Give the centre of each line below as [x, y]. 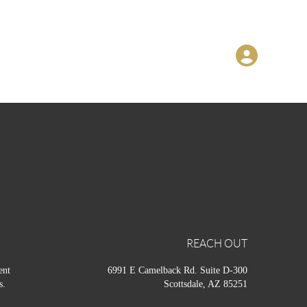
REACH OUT [217, 244]
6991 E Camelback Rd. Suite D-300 [177, 271]
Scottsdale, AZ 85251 [206, 284]
